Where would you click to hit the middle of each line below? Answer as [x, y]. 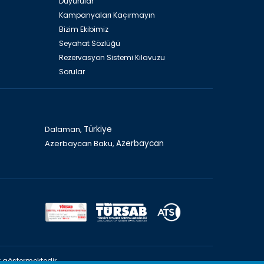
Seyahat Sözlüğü [89, 43]
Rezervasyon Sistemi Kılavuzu [112, 57]
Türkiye [98, 129]
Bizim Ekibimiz [83, 29]
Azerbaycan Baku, [80, 143]
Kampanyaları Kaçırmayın [107, 15]
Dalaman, [64, 129]
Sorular [72, 71]
